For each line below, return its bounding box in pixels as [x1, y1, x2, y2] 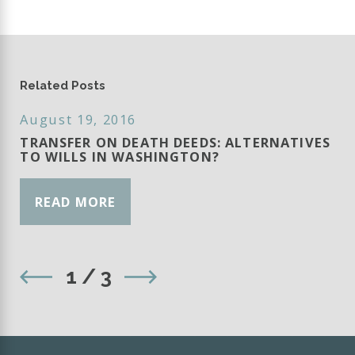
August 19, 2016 [20, 109, 137, 128]
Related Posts [20, 78, 106, 92]
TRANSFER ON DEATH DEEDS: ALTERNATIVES [20, 132, 330, 151]
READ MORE [34, 192, 116, 211]
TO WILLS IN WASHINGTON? [20, 147, 219, 166]
